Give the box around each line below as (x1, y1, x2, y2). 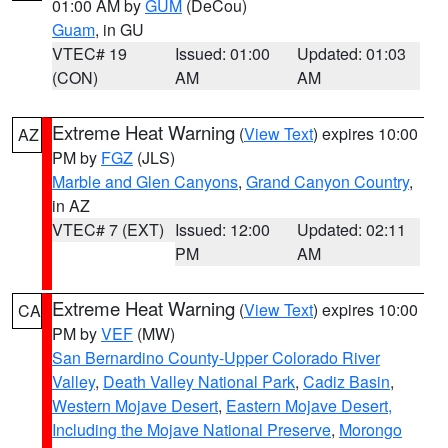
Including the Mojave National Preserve (52, 418, 331, 441)
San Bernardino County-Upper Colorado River (52, 346, 380, 369)
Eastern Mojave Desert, (226, 394, 392, 417)
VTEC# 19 (52, 42, 127, 65)
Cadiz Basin (303, 370, 390, 393)
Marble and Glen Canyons (52, 170, 238, 193)
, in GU (95, 18, 144, 41)
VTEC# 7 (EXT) (52, 218, 164, 241)
